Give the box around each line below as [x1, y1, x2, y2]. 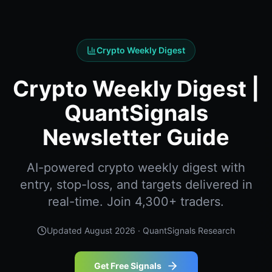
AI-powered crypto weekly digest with [27, 160, 245, 175]
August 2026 [84, 225, 135, 236]
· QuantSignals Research [135, 225, 235, 236]
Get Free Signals [93, 260, 161, 271]
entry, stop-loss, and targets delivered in [19, 177, 253, 192]
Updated [47, 225, 84, 236]
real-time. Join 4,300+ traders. [48, 194, 224, 209]
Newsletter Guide [42, 124, 229, 151]
